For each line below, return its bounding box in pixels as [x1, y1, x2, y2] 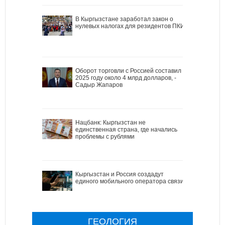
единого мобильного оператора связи [75, 177, 184, 185]
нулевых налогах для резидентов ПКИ [75, 22, 185, 30]
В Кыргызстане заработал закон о [75, 15, 173, 23]
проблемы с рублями [75, 133, 135, 140]
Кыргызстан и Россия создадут [75, 170, 164, 178]
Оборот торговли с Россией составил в [75, 67, 186, 74]
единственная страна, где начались [75, 126, 177, 133]
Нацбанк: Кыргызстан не [75, 119, 146, 126]
